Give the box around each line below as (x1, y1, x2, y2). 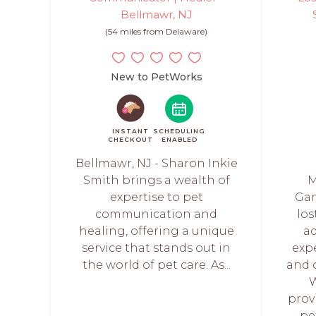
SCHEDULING (153, 126, 205, 135)
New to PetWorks (111, 70, 202, 83)
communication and (95, 207, 218, 221)
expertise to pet (109, 190, 203, 204)
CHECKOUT (108, 135, 153, 143)
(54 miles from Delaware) (105, 25, 208, 37)
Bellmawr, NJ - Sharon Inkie (75, 156, 238, 170)
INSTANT (112, 126, 149, 135)
